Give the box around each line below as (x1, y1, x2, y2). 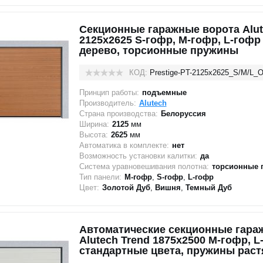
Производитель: (79, 99, 136, 107)
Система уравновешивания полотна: (79, 162, 209, 171)
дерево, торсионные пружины (79, 45, 238, 56)
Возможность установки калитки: (79, 151, 197, 160)
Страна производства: (79, 109, 158, 118)
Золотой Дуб (102, 183, 150, 192)
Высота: (79, 130, 108, 139)
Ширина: (79, 120, 109, 129)
